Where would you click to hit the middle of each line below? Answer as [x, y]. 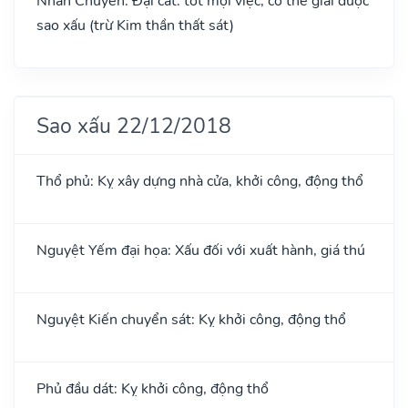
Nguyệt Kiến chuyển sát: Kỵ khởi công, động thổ [191, 319]
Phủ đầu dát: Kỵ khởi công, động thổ [153, 388]
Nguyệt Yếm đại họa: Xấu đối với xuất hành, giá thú [201, 250]
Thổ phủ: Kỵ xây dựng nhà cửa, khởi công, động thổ [200, 181]
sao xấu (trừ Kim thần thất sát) [135, 25]
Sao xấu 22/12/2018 [134, 125]
